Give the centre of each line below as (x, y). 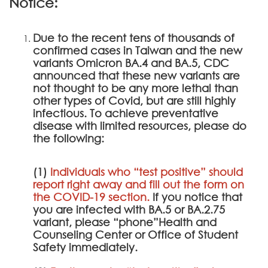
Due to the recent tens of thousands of (134, 37)
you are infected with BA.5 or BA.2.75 (129, 209)
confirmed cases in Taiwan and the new (138, 50)
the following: (68, 138)
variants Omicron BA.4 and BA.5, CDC (131, 63)
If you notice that (197, 197)
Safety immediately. (85, 247)
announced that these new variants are (136, 75)
